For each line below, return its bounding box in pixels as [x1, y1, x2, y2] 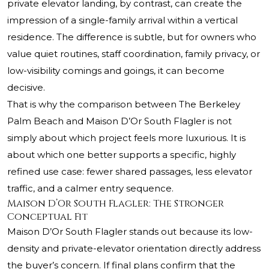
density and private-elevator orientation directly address [7, 243, 261, 255]
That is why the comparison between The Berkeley [7, 98, 240, 110]
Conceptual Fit [7, 210, 88, 224]
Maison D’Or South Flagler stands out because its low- [7, 226, 253, 238]
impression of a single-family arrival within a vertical [7, 14, 238, 26]
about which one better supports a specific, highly [7, 149, 236, 161]
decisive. [7, 82, 45, 94]
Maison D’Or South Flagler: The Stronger [7, 197, 224, 211]
